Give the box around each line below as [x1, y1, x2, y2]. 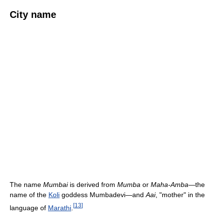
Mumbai [43, 180, 68, 188]
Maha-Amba [151, 180, 188, 188]
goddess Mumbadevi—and [60, 190, 146, 199]
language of [10, 203, 48, 212]
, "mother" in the [155, 190, 205, 199]
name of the [10, 190, 48, 199]
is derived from [68, 180, 117, 188]
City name [10, 9, 56, 20]
